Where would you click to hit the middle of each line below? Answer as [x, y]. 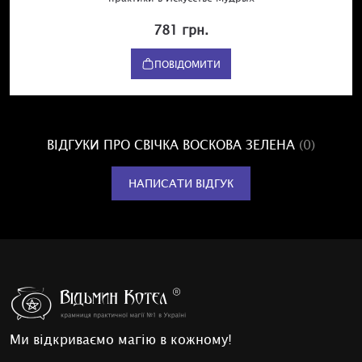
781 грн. [181, 29]
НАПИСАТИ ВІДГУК [181, 183]
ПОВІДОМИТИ [187, 63]
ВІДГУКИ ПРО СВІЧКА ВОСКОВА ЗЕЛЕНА [173, 143]
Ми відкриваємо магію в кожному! [121, 339]
